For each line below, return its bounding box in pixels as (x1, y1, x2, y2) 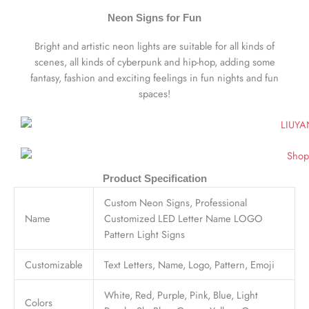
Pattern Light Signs (103, 227, 185, 242)
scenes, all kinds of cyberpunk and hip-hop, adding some (34, 54, 275, 70)
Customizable (24, 257, 83, 272)
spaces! (139, 86, 170, 101)
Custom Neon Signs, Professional (103, 195, 247, 210)
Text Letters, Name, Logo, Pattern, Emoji (103, 257, 275, 272)
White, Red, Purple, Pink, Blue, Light (103, 288, 258, 303)
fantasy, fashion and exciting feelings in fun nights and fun (30, 70, 279, 86)
